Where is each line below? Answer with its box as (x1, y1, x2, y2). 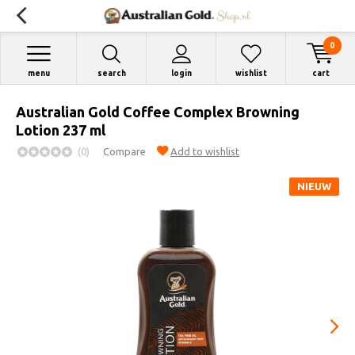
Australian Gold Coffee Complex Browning (16, 104, 300, 120)
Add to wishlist (170, 146, 239, 157)
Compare (103, 146, 146, 157)
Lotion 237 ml (16, 122, 105, 138)
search (97, 69, 126, 78)
